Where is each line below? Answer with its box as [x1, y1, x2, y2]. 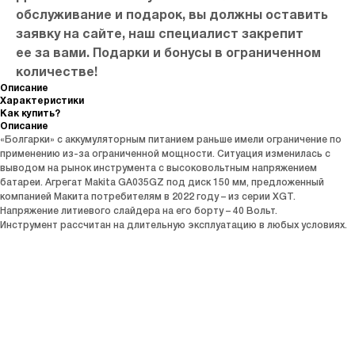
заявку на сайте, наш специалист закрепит [16, 29, 303, 40]
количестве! [16, 67, 97, 78]
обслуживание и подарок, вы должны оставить [16, 10, 328, 21]
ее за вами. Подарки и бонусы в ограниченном [16, 48, 321, 59]
